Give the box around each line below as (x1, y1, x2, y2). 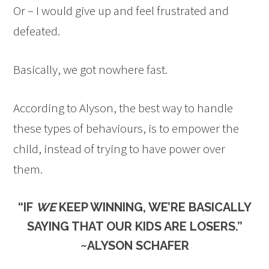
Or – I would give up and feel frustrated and (13, 2, 229, 19)
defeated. (13, 23, 61, 40)
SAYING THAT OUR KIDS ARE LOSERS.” (26, 219, 243, 234)
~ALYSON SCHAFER (80, 238, 189, 253)
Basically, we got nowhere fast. (13, 61, 168, 78)
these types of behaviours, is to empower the (13, 120, 240, 137)
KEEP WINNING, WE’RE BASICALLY (55, 200, 252, 215)
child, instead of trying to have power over (13, 141, 226, 157)
